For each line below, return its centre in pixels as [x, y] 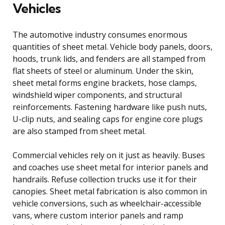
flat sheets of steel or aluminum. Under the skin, [103, 71]
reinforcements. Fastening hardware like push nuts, [110, 107]
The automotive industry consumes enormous [100, 35]
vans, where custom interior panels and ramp [98, 216]
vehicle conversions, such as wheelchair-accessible [107, 204]
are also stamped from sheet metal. [79, 131]
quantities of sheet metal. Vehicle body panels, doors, [113, 47]
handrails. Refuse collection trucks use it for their [105, 180]
